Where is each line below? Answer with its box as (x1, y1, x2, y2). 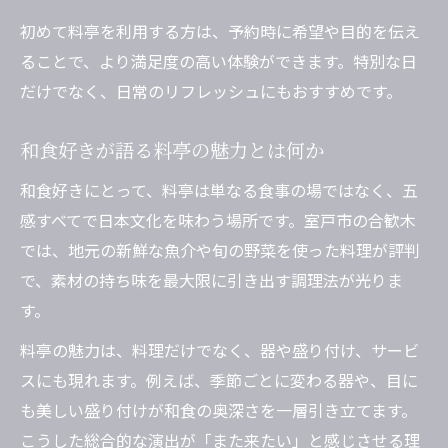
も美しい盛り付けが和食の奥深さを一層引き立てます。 (20, 398, 417, 423)
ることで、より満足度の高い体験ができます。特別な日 (20, 49, 417, 74)
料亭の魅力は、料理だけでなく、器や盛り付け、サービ (20, 338, 419, 363)
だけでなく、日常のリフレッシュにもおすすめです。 (20, 79, 402, 104)
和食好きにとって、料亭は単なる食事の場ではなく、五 (20, 178, 418, 203)
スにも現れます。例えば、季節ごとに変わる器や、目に (20, 368, 418, 393)
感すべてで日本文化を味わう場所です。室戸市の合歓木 (20, 208, 416, 233)
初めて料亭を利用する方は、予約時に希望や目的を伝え (20, 19, 420, 44)
